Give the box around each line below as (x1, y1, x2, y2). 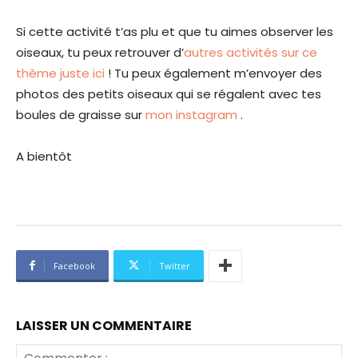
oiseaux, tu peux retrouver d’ (16, 43, 184, 61)
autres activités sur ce (184, 43, 317, 61)
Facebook (54, 259, 95, 272)
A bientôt (16, 147, 72, 165)
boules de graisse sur (16, 105, 145, 123)
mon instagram (145, 105, 237, 123)
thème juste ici (16, 64, 105, 82)
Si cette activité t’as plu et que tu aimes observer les (16, 22, 333, 40)
